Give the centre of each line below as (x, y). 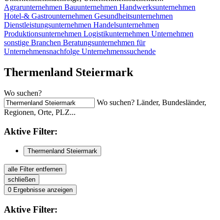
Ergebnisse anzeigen (43, 190)
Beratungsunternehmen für (104, 43)
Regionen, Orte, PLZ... (40, 112)
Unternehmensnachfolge (43, 52)
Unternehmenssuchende (119, 52)
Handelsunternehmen (126, 25)
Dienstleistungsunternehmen (49, 25)
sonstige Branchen (33, 43)
